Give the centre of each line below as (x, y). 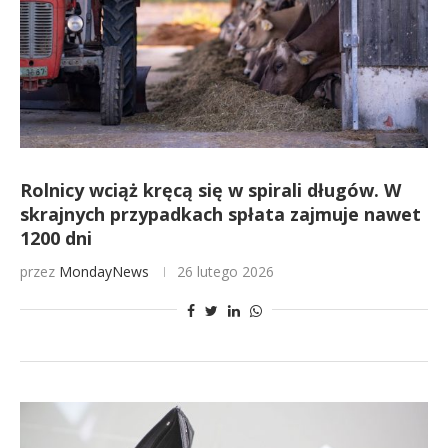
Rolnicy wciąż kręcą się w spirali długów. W (210, 190)
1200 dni (56, 238)
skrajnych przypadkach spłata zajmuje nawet (220, 214)
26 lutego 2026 (225, 271)
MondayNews (104, 271)
